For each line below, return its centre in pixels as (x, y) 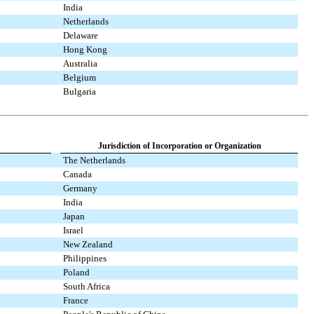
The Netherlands (94, 161)
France (76, 301)
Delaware (81, 35)
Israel (73, 231)
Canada (77, 175)
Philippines (85, 259)
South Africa (87, 287)
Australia (80, 63)
